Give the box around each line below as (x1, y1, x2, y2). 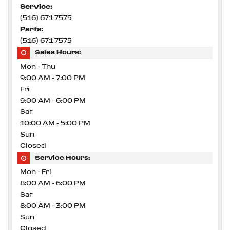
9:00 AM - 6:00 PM (20, 98, 86, 104)
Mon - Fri (20, 169, 51, 175)
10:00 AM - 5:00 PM (20, 121, 90, 126)
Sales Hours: (35, 50, 81, 55)
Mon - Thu (20, 64, 55, 70)
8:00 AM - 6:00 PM (20, 181, 86, 186)
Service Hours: (35, 155, 90, 161)
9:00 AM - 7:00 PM (20, 75, 85, 81)
